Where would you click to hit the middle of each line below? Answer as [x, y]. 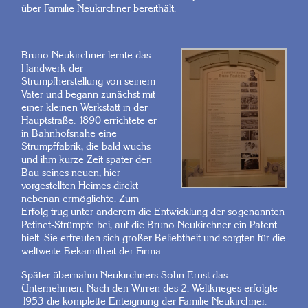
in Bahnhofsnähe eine [69, 133]
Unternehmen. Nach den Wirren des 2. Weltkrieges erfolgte [149, 287]
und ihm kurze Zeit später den [86, 159]
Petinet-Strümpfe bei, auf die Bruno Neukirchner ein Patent [149, 225]
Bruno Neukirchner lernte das [86, 55]
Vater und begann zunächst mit [88, 94]
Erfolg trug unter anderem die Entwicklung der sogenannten [153, 212]
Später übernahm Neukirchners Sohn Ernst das [124, 274]
